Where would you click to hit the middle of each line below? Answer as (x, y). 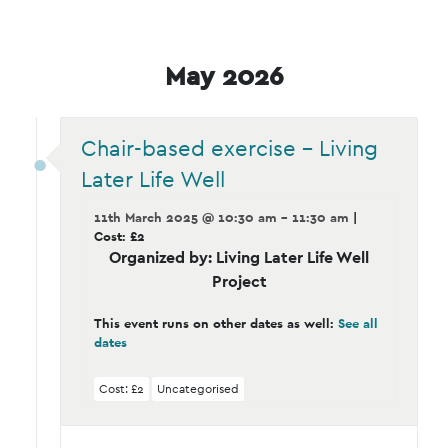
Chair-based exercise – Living (229, 147)
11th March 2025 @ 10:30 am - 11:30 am (223, 217)
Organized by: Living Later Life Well (239, 257)
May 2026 (224, 75)
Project (239, 281)
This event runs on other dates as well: (216, 323)
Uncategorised (197, 388)
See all (358, 323)
